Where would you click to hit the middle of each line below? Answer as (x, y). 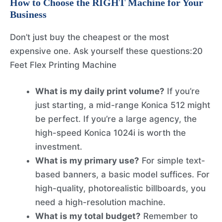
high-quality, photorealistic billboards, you (120, 189)
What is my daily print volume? (100, 91)
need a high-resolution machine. (100, 202)
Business (28, 14)
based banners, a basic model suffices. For (122, 175)
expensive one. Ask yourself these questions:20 (106, 51)
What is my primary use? (87, 161)
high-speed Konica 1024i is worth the (111, 133)
